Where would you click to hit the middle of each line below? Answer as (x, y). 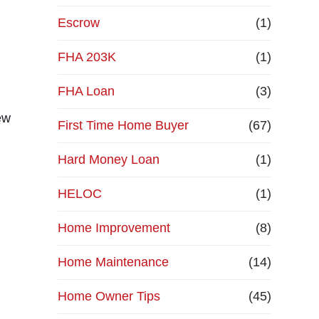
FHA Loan (86, 91)
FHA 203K (87, 57)
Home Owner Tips (109, 296)
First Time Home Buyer (123, 125)
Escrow (78, 23)
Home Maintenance (113, 262)
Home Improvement (114, 228)
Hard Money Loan (108, 159)
